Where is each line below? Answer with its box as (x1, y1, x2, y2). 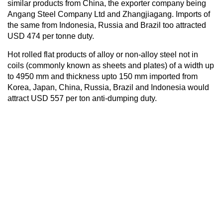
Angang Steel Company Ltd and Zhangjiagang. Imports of (7, 9, 210, 18)
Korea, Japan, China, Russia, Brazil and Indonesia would (7, 83, 209, 92)
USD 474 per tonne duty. (7, 31, 94, 40)
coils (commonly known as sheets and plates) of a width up (7, 61, 214, 70)
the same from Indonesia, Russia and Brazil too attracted (7, 20, 206, 29)
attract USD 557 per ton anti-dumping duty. (7, 94, 157, 103)
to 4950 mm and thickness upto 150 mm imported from (7, 72, 198, 81)
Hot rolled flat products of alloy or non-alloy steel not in (7, 50, 198, 59)
